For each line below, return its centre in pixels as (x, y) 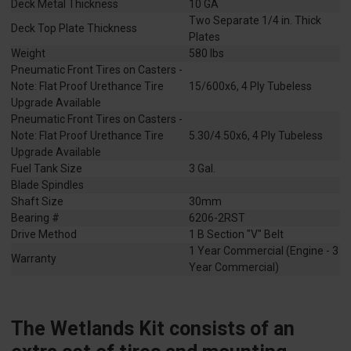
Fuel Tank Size (47, 169)
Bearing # (35, 218)
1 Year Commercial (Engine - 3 (264, 251)
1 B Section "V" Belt (236, 235)
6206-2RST (217, 218)
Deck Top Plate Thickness (74, 29)
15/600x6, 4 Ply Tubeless (250, 87)
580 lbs (206, 54)
